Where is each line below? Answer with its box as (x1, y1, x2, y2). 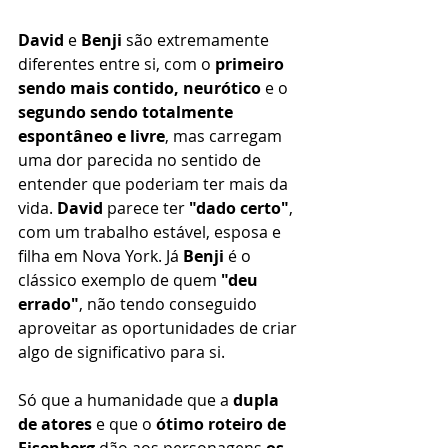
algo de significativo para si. (18, 340, 225, 363)
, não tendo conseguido (79, 292, 261, 315)
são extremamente (122, 28, 273, 51)
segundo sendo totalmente (18, 100, 237, 123)
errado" (18, 292, 79, 315)
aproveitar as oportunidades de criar (18, 316, 301, 339)
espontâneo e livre (18, 124, 165, 147)
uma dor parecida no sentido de (18, 148, 265, 171)
